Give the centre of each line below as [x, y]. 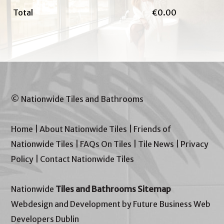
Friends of [153, 129]
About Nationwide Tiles [83, 129]
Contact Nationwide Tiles [87, 159]
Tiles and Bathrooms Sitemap [113, 189]
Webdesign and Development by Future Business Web [111, 204]
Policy [22, 159]
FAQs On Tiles [106, 144]
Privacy [195, 144]
